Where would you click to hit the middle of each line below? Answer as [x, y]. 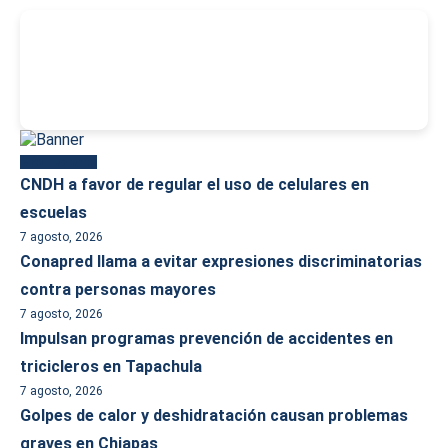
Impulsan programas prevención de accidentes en [206, 338]
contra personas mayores [118, 289]
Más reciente [58, 162]
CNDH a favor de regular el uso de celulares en [194, 184]
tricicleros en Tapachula [111, 366]
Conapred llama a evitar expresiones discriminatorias [221, 261]
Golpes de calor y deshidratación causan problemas [214, 415]
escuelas [53, 212]
